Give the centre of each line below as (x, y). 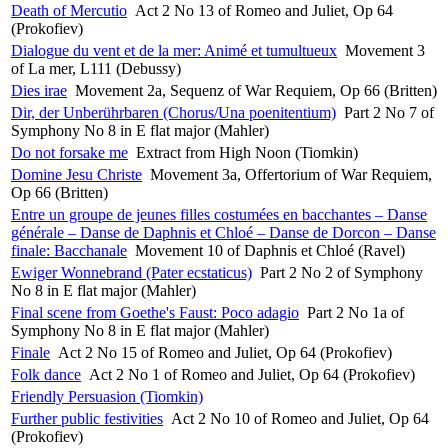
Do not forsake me (69, 152)
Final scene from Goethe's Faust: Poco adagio (155, 312)
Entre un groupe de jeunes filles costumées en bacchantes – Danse (219, 214)
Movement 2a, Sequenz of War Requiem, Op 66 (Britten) (256, 90)
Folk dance (46, 374)
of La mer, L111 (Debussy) (96, 68)
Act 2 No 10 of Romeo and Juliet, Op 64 (300, 418)
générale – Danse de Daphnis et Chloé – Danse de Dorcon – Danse (223, 232)
